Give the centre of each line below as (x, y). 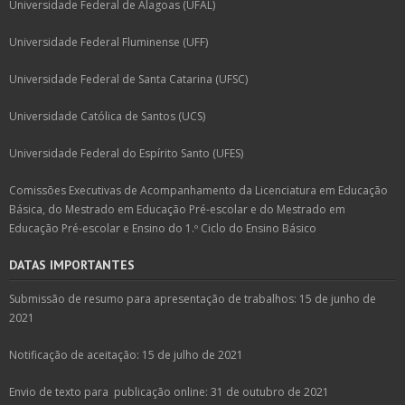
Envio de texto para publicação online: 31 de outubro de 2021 (169, 391)
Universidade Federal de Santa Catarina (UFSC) (128, 79)
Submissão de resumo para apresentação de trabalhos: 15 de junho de (193, 298)
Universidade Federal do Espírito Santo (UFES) (126, 153)
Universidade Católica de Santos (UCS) (107, 116)
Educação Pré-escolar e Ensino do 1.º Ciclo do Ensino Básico (163, 228)
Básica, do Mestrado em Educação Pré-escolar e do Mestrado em (177, 209)
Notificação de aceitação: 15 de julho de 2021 (126, 354)
